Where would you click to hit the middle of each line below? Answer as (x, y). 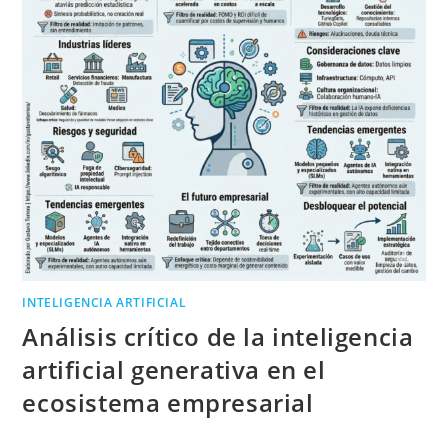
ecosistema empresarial (168, 403)
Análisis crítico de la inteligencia (218, 337)
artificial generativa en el (174, 370)
